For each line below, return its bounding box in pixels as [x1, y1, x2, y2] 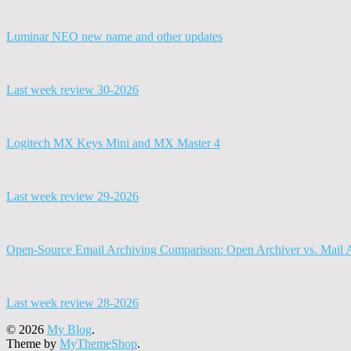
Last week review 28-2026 [6, 295, 139, 309]
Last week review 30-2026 [6, 82, 139, 96]
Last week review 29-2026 [6, 189, 139, 203]
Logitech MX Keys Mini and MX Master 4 [6, 136, 220, 150]
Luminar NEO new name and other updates [6, 29, 223, 43]
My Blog [47, 322, 92, 336]
